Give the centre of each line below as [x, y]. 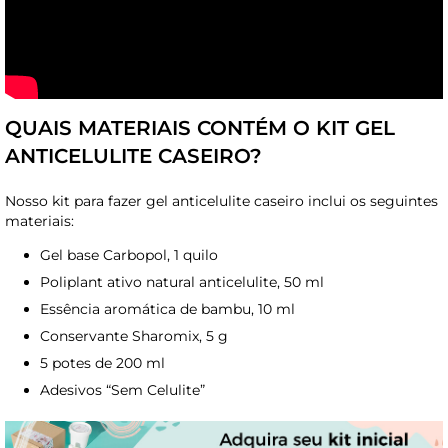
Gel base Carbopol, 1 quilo [129, 254]
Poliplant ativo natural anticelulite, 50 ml [182, 281]
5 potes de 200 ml [102, 362]
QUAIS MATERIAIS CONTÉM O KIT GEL [200, 127]
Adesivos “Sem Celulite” [122, 389]
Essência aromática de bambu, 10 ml [167, 308]
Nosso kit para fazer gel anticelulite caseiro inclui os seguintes [221, 200]
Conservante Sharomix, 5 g [134, 335]
